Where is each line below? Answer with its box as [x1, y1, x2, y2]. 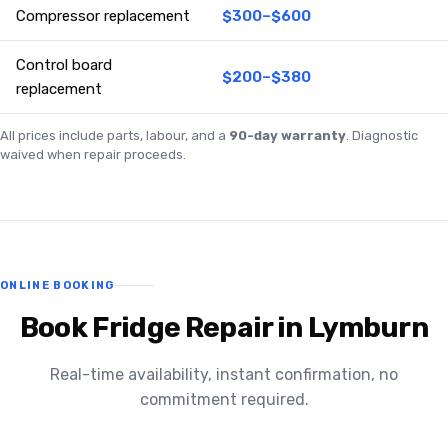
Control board [16, 56, 112, 75]
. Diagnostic [346, 128, 418, 144]
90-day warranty [229, 128, 346, 144]
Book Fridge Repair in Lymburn [20, 311, 428, 345]
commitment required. [139, 390, 309, 410]
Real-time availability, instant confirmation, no [50, 365, 398, 385]
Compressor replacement [16, 7, 190, 26]
